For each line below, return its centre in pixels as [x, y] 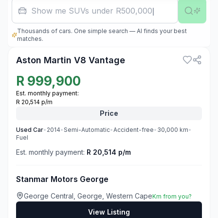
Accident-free [134, 130]
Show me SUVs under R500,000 [92, 11]
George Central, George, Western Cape [88, 196]
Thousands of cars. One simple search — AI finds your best [102, 31]
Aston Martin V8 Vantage [71, 60]
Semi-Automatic [87, 130]
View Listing [109, 212]
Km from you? [172, 196]
